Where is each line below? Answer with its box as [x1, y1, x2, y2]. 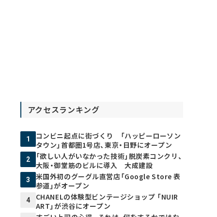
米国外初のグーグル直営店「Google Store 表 [35, 171, 181, 181]
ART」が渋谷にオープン [35, 201, 111, 211]
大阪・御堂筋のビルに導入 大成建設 [35, 160, 153, 170]
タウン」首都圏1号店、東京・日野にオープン [35, 140, 172, 150]
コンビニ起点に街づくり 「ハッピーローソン [35, 131, 181, 140]
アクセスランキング [27, 104, 100, 115]
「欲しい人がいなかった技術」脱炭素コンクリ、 [35, 151, 183, 161]
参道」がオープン [35, 181, 90, 190]
